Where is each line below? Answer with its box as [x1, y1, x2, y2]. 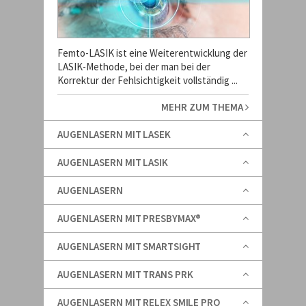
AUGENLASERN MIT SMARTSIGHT [57, 240, 201, 253]
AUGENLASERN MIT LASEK [57, 128, 171, 141]
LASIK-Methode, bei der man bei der [57, 60, 210, 73]
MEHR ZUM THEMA [161, 100, 245, 113]
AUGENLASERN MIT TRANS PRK [57, 268, 193, 281]
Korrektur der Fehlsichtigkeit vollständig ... [57, 74, 238, 87]
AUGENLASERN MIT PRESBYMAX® [57, 212, 201, 225]
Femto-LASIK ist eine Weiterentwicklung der [57, 46, 247, 59]
